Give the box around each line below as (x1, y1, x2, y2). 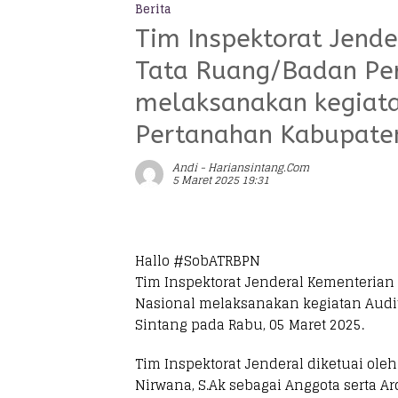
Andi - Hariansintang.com (172, 158, 309, 177)
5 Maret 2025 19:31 (172, 171, 269, 189)
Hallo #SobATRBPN (135, 249, 260, 273)
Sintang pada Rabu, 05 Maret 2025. (135, 313, 364, 337)
